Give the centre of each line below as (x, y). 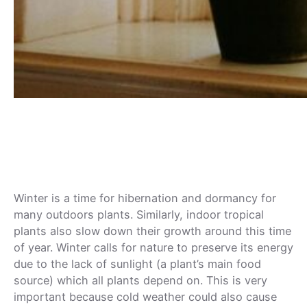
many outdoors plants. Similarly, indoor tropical (139, 215)
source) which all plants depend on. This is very (140, 281)
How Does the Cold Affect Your (153, 109)
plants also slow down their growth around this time (152, 231)
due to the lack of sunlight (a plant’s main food (137, 264)
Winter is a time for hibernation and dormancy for (145, 198)
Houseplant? (153, 131)
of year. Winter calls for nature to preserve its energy (153, 248)
